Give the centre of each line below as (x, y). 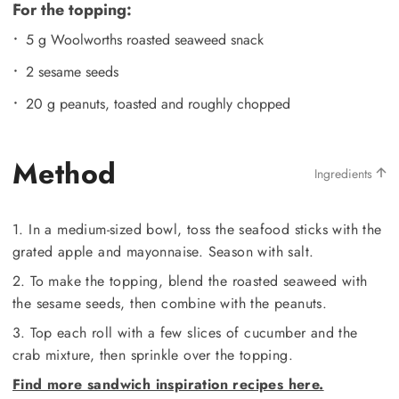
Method (65, 173)
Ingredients (345, 173)
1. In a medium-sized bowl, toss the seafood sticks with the (197, 229)
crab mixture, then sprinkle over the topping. (153, 354)
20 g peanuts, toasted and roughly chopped (158, 103)
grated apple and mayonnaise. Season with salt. (163, 251)
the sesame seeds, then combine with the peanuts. (170, 303)
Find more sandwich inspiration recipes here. (168, 384)
